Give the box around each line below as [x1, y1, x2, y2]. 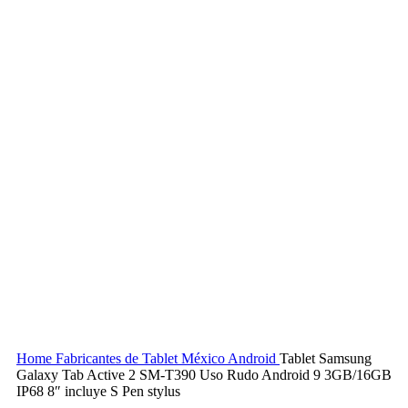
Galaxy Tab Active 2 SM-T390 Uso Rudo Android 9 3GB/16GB [16, 367, 392, 382]
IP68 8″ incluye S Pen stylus [16, 383, 180, 399]
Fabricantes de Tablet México [56, 351, 228, 366]
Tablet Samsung [280, 351, 372, 366]
